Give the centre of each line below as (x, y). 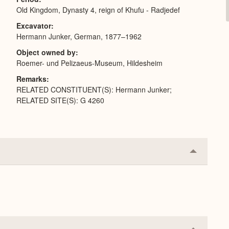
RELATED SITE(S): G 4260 (60, 100)
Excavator (34, 26)
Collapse (209, 154)
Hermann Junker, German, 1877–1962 (79, 36)
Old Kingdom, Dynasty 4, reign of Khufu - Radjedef (98, 10)
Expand (207, 171)
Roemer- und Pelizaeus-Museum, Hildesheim (89, 63)
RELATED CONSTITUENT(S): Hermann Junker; (94, 89)
